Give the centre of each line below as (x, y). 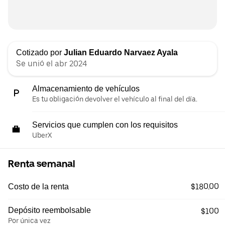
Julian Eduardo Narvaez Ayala (121, 53)
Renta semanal (41, 164)
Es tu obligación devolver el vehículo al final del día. (115, 99)
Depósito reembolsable (49, 210)
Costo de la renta (38, 187)
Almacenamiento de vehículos (86, 89)
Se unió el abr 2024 (51, 64)
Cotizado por (40, 53)
